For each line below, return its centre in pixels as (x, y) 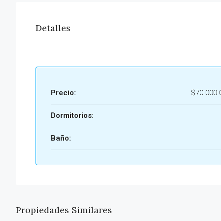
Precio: (63, 93)
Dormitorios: (72, 116)
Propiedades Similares (64, 210)
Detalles (53, 28)
